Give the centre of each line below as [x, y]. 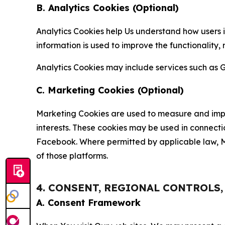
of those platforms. [72, 155]
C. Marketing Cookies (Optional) [110, 90]
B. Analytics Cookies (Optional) [107, 8]
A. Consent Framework [88, 202]
